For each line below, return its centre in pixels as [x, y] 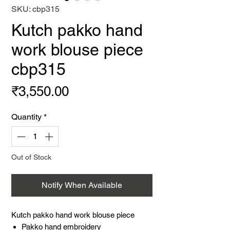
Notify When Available [82, 185]
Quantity [26, 117]
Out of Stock [31, 157]
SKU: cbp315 [35, 9]
